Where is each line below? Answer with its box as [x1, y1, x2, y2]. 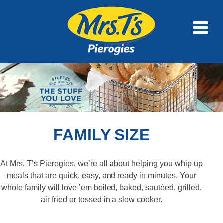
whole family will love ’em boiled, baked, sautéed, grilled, [1, 183, 202, 192]
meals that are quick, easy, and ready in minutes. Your [7, 171, 196, 180]
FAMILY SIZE [53, 126, 150, 144]
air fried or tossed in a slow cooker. [41, 195, 162, 204]
